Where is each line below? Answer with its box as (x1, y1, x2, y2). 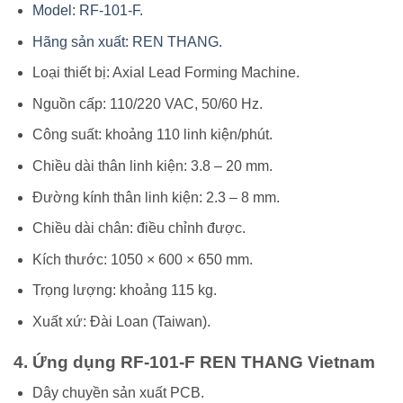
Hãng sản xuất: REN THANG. (31, 33, 222, 49)
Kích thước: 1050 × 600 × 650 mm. (31, 251, 253, 267)
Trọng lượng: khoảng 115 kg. (31, 282, 217, 299)
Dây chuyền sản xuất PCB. (31, 385, 204, 401)
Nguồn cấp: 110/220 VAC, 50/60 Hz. (31, 95, 263, 112)
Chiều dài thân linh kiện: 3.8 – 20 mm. (31, 158, 273, 175)
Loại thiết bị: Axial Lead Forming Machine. (31, 65, 300, 81)
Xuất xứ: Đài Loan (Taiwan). (31, 314, 210, 330)
